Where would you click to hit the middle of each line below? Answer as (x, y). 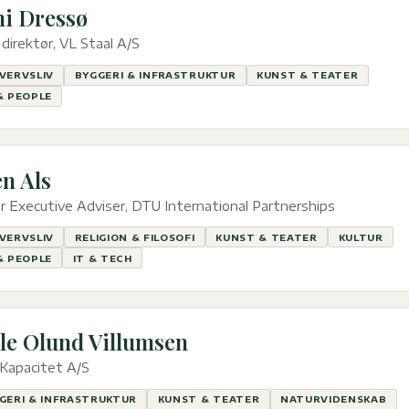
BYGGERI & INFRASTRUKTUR (155, 75)
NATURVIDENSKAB (334, 399)
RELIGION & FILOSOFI (135, 237)
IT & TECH (102, 258)
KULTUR (361, 237)
